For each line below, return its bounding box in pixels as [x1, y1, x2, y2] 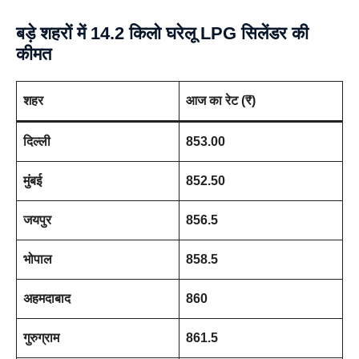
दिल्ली [23, 135, 50, 148]
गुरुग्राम [23, 331, 59, 345]
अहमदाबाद [23, 292, 71, 305]
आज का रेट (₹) [186, 94, 256, 107]
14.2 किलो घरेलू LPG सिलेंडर [91, 23, 287, 43]
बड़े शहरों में [16, 23, 91, 43]
